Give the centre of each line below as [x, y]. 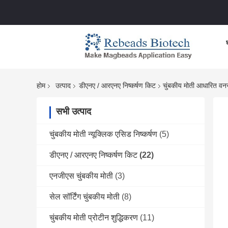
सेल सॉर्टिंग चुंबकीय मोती [84, 197]
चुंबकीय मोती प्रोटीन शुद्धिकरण [94, 218]
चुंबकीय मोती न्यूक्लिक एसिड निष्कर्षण [103, 134]
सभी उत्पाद [74, 112]
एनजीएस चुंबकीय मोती [81, 176]
